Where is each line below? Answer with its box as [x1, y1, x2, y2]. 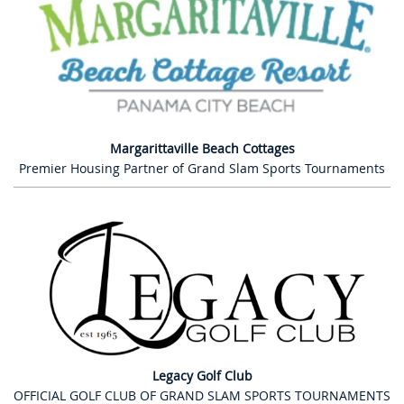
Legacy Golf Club [151, 366, 252, 384]
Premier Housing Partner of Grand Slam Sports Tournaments [19, 159, 385, 177]
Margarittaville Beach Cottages [109, 139, 295, 157]
